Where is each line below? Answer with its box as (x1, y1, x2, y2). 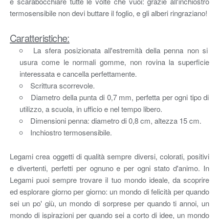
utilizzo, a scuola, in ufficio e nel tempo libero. (20, 103, 162, 114)
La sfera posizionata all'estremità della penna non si (33, 44, 208, 55)
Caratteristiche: (10, 30, 70, 45)
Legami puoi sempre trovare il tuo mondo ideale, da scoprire (10, 174, 209, 185)
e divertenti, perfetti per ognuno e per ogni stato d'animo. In (10, 162, 209, 173)
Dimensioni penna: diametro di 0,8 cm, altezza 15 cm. (30, 115, 201, 126)
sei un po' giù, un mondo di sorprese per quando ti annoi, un (10, 197, 209, 208)
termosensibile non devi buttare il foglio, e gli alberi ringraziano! (10, 7, 207, 18)
